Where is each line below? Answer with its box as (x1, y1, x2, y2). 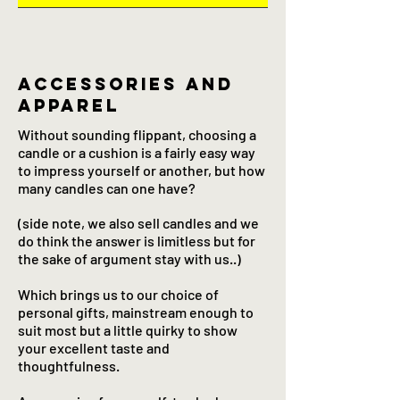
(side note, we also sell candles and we (18, 214, 259, 232)
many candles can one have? (18, 179, 196, 197)
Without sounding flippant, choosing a (18, 126, 256, 144)
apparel (18, 95, 120, 117)
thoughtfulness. (18, 357, 120, 375)
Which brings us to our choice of (18, 286, 219, 304)
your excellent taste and (18, 339, 170, 357)
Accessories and (18, 73, 234, 96)
